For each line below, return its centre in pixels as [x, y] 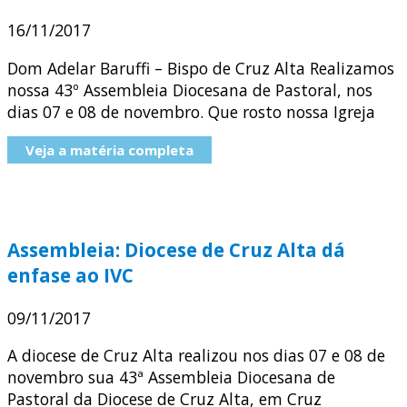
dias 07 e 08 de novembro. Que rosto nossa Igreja [191, 111]
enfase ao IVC [70, 275]
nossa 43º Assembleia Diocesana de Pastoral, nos [190, 89]
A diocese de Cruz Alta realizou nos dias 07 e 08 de [196, 356]
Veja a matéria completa [109, 150]
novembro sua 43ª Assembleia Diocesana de [171, 377]
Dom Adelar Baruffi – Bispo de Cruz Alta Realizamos [201, 68]
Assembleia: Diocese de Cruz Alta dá [176, 249]
